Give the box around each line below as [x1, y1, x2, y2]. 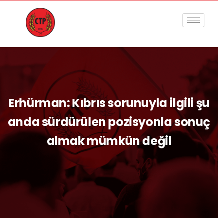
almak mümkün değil [46, 132, 172, 149]
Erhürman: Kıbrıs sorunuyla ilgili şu [8, 94, 210, 111]
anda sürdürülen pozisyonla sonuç [7, 113, 211, 130]
